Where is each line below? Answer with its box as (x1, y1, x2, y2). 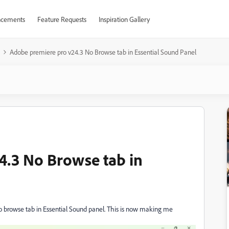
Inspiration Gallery (98, 15, 150, 24)
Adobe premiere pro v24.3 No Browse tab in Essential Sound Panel (10, 48, 196, 56)
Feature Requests (37, 15, 86, 24)
